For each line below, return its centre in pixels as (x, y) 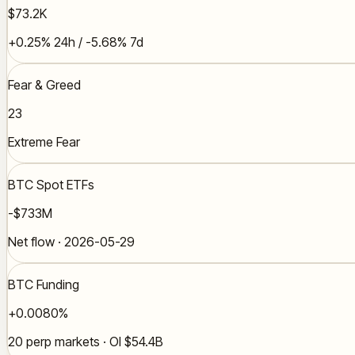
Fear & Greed (44, 85)
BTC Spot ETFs (51, 185)
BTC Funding (44, 285)
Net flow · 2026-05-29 (71, 242)
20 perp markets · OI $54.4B (86, 342)
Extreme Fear (44, 142)
